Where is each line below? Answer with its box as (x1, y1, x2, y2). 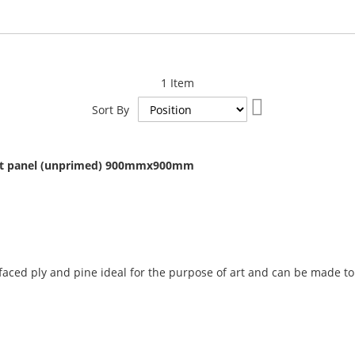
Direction (262, 126, 311, 141)
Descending (262, 110, 326, 125)
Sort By (91, 102, 129, 117)
